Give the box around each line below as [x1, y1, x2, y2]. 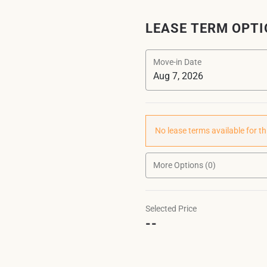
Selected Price [145, 204, 197, 213]
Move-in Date [153, 57, 201, 67]
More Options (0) [153, 160, 216, 170]
